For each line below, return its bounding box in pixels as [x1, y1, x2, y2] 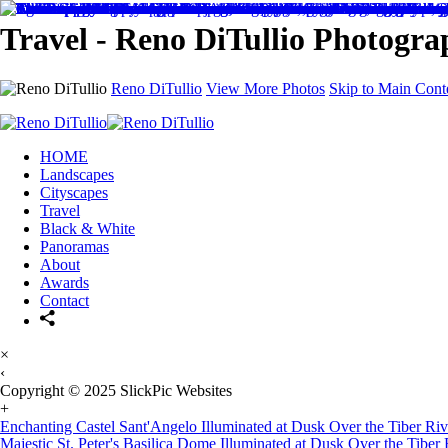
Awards [40, 273, 89, 291]
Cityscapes [40, 183, 108, 201]
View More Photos [206, 79, 325, 97]
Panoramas [40, 237, 109, 255]
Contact [40, 291, 89, 309]
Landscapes [40, 165, 114, 183]
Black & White [40, 219, 135, 237]
